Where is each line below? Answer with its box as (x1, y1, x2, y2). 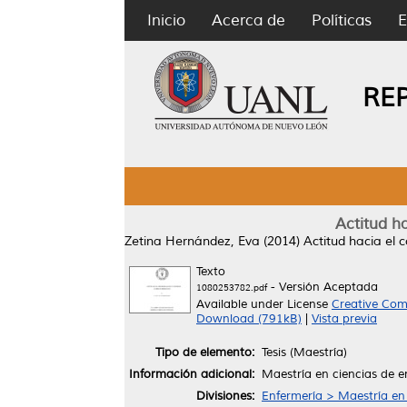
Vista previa (312, 312, 377, 326)
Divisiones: (196, 388, 254, 403)
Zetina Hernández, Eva (124, 233, 260, 249)
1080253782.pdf (196, 282, 267, 293)
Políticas (312, 11, 372, 30)
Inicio (147, 11, 185, 30)
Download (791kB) (196, 312, 302, 326)
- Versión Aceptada (267, 280, 378, 294)
